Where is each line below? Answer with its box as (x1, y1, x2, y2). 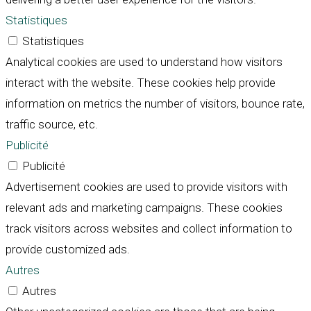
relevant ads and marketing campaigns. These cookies (6, 201, 283, 215)
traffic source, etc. (6, 117, 98, 132)
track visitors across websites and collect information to (6, 221, 292, 236)
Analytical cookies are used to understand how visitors (6, 55, 283, 69)
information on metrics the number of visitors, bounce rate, (6, 96, 305, 111)
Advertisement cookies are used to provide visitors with (6, 180, 287, 194)
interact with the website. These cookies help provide (6, 76, 276, 90)
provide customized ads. (6, 242, 130, 257)
